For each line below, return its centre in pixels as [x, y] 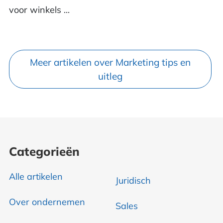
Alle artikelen [36, 177]
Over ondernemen [47, 202]
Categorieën [44, 152]
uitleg [110, 76]
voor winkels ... [39, 10]
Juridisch [133, 180]
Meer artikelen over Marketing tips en [110, 62]
